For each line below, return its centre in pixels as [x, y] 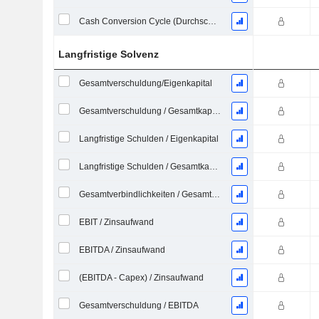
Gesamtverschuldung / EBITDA [138, 305]
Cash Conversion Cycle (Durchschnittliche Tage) [212, 21]
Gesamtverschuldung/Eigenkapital [145, 83]
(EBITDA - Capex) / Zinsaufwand [141, 278]
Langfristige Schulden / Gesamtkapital [213, 167]
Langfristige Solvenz [109, 54]
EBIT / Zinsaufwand [116, 222]
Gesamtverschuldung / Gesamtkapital [216, 111]
